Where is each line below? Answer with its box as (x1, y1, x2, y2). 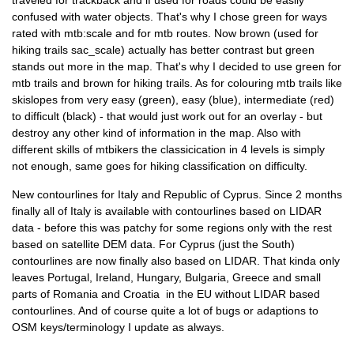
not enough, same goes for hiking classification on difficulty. (12, 160, 307, 173)
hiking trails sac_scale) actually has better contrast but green (12, 43, 314, 57)
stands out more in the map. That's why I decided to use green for (12, 60, 341, 73)
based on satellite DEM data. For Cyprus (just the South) (12, 237, 295, 250)
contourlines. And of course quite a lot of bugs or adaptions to (12, 303, 318, 317)
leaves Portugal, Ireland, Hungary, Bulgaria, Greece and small (12, 270, 321, 284)
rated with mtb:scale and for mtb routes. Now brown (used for (12, 27, 318, 40)
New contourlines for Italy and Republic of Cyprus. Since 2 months (12, 187, 342, 201)
